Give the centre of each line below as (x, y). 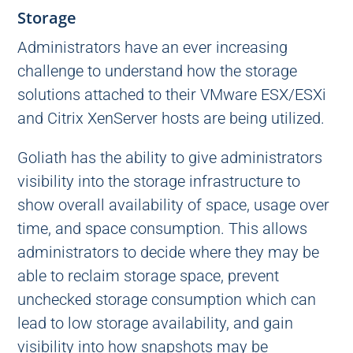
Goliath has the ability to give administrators (170, 158)
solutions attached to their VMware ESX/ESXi (172, 95)
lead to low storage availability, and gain (156, 323)
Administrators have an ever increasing (153, 47)
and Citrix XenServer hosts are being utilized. (171, 118)
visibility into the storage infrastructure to (159, 181)
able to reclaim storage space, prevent (149, 276)
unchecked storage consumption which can (167, 299)
